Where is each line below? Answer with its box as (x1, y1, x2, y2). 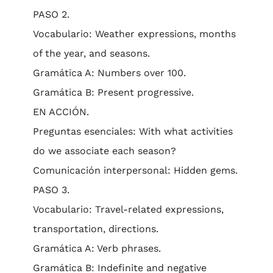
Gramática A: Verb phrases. (32, 243, 161, 254)
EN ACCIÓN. (32, 106, 89, 118)
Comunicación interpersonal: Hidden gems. (32, 165, 238, 176)
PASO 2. (32, 9, 69, 20)
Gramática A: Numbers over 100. (32, 67, 186, 79)
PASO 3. (32, 184, 69, 196)
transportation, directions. (32, 223, 158, 235)
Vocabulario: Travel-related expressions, (32, 204, 224, 215)
